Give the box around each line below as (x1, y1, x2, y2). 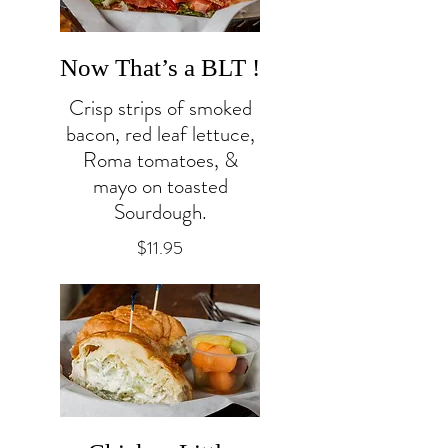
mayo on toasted (92, 170, 228, 201)
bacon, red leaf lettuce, (65, 118, 255, 149)
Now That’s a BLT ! (60, 53, 260, 81)
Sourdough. (113, 196, 207, 227)
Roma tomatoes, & (82, 144, 238, 175)
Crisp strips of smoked (68, 92, 252, 123)
